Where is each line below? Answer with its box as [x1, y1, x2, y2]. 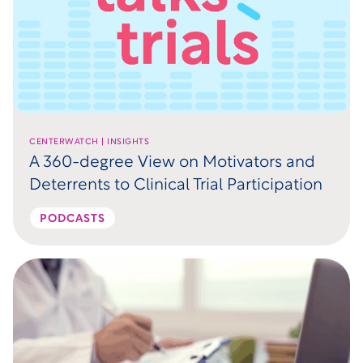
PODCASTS [40, 212, 105, 225]
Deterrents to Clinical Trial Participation [29, 177, 322, 193]
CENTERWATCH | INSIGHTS [29, 137, 150, 147]
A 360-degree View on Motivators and [29, 155, 315, 170]
